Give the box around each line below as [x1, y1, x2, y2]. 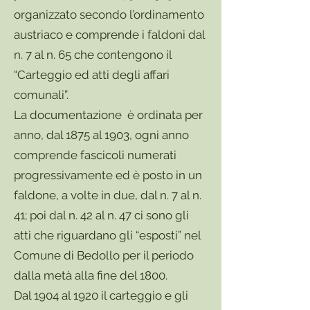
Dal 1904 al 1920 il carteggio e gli [14, 289, 188, 302]
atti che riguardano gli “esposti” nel [14, 228, 201, 242]
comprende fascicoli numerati [14, 148, 176, 162]
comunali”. [14, 88, 69, 102]
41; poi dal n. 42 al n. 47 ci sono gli [14, 208, 189, 222]
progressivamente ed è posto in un [14, 168, 202, 182]
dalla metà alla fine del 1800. [14, 268, 167, 282]
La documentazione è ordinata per [14, 108, 203, 122]
